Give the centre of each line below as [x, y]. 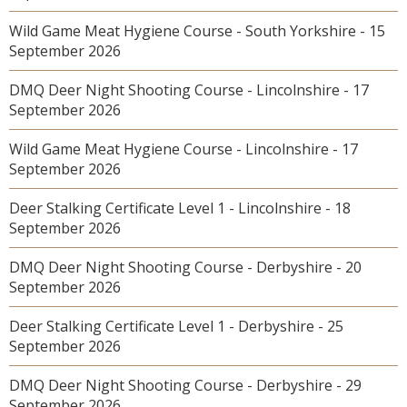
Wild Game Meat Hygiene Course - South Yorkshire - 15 [197, 31]
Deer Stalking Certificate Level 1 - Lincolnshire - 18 [180, 208]
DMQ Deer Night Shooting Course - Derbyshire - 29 [185, 385]
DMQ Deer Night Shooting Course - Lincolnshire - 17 [189, 90]
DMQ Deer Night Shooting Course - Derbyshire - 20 [185, 267]
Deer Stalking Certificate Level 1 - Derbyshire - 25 [176, 326]
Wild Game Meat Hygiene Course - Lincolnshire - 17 [184, 149]
